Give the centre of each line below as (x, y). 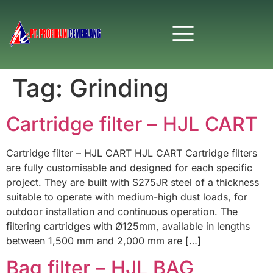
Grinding (119, 88)
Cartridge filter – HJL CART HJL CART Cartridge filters (132, 153)
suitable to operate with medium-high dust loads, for (127, 197)
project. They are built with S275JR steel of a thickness (133, 182)
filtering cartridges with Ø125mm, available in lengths (128, 226)
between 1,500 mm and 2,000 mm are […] (104, 240)
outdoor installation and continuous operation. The (122, 211)
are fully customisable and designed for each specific (129, 167)
